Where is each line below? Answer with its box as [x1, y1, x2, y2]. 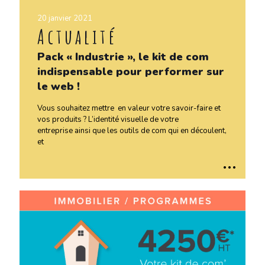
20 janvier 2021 [37, 12, 92, 24]
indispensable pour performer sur [37, 64, 224, 79]
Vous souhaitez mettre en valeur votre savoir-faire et [37, 102, 221, 114]
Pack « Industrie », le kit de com [37, 49, 209, 64]
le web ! [37, 79, 80, 93]
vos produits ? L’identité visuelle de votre [37, 114, 179, 125]
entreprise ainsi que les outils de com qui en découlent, [37, 125, 227, 136]
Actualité [37, 22, 118, 50]
